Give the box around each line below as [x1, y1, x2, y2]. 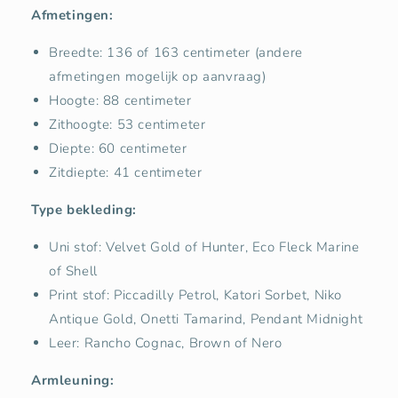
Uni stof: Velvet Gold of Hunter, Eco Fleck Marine [49, 237, 360, 256]
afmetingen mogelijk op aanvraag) [49, 67, 267, 85]
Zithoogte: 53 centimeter [49, 115, 206, 133]
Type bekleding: [31, 200, 137, 219]
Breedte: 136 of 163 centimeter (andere [49, 43, 303, 61]
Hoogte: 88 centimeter [49, 91, 192, 109]
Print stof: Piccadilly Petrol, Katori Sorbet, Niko [49, 285, 343, 304]
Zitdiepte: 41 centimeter [49, 163, 203, 181]
